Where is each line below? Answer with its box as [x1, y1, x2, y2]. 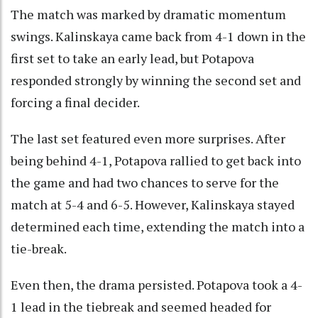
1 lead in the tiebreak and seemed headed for [11, 297, 271, 315]
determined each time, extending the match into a [11, 217, 305, 235]
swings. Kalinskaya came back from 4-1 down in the [11, 27, 306, 45]
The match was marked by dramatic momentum [11, 5, 286, 23]
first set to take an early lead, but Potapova [11, 49, 254, 67]
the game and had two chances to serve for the [11, 173, 279, 191]
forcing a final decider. [11, 93, 140, 111]
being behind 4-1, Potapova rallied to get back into [11, 151, 301, 169]
